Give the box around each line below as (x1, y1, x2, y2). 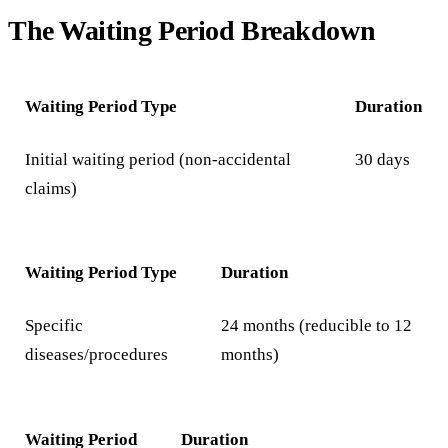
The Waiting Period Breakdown (8, 15, 376, 47)
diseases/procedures (25, 345, 169, 365)
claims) (25, 178, 78, 198)
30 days (355, 149, 411, 169)
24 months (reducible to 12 (221, 316, 413, 336)
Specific (25, 316, 84, 336)
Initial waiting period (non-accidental (25, 149, 292, 169)
